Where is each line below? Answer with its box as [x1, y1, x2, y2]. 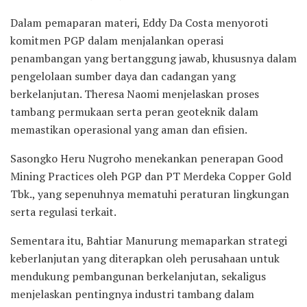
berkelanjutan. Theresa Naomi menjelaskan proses [10, 86, 259, 101]
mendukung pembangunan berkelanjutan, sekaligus [10, 268, 266, 284]
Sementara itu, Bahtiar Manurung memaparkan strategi [10, 232, 287, 248]
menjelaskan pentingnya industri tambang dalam [10, 286, 254, 302]
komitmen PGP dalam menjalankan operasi [10, 32, 223, 48]
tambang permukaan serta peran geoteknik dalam [10, 103, 258, 119]
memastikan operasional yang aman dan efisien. [10, 121, 247, 137]
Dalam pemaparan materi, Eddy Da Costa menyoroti [10, 14, 268, 30]
